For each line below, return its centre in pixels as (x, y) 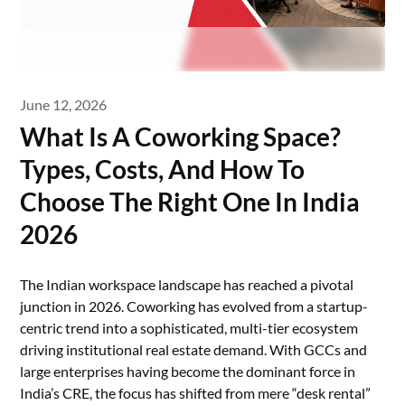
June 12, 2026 (64, 104)
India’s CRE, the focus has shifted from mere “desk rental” (196, 393)
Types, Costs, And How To (163, 169)
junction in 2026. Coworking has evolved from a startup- (194, 306)
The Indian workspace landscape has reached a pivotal (187, 284)
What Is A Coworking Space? (181, 137)
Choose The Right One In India (190, 202)
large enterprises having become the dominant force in (188, 371)
